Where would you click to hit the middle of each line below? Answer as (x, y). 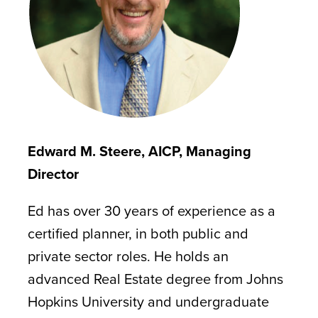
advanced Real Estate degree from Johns (155, 279)
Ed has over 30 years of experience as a (151, 210)
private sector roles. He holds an (128, 256)
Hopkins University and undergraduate (148, 301)
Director (53, 174)
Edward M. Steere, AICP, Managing (139, 151)
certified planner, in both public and (138, 233)
